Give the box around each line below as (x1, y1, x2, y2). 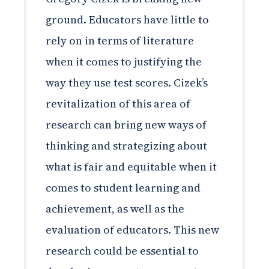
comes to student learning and (46, 180, 201, 195)
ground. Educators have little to (46, 11, 209, 27)
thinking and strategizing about (46, 138, 207, 153)
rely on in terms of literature (46, 32, 194, 48)
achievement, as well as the (46, 201, 184, 216)
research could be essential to (46, 243, 199, 258)
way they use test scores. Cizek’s (46, 74, 208, 90)
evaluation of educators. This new (46, 222, 219, 237)
